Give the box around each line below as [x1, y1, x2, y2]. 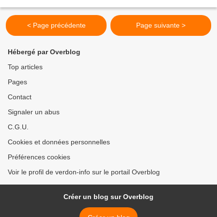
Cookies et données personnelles [8, 138, 110, 146]
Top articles [8, 63, 43, 71]
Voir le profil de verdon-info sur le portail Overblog [8, 168, 160, 176]
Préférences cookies [8, 153, 70, 161]
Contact [8, 93, 31, 101]
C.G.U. [8, 123, 29, 131]
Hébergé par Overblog [8, 48, 80, 56]
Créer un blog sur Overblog [63, 193, 154, 201]
